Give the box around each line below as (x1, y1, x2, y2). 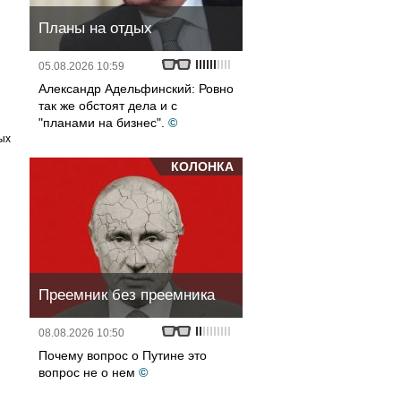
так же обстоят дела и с (38, 98, 177, 113)
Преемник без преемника (38, 286, 215, 303)
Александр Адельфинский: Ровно (38, 81, 234, 96)
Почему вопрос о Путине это (38, 348, 207, 363)
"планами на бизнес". (38, 115, 165, 130)
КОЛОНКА (171, 159, 234, 174)
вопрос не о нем (38, 365, 135, 380)
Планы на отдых (38, 20, 152, 37)
